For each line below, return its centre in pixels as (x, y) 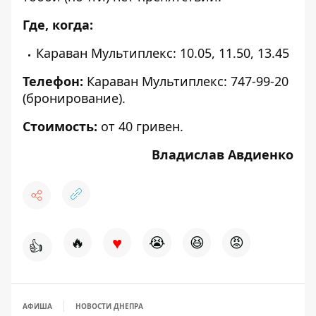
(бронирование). (74, 98)
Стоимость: (60, 127)
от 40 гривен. (140, 127)
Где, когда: (58, 25)
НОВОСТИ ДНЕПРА (109, 306)
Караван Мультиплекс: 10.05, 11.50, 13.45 (163, 53)
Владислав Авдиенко (223, 155)
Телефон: (53, 81)
